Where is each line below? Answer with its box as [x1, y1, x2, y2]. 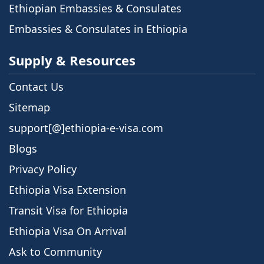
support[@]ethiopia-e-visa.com [9, 120, 163, 135]
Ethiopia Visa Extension [9, 182, 126, 197]
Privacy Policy [9, 161, 77, 176]
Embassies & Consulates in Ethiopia [9, 21, 187, 36]
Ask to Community [9, 244, 102, 259]
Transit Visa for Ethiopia [9, 203, 128, 217]
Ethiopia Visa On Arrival [9, 223, 127, 238]
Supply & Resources [9, 51, 136, 69]
